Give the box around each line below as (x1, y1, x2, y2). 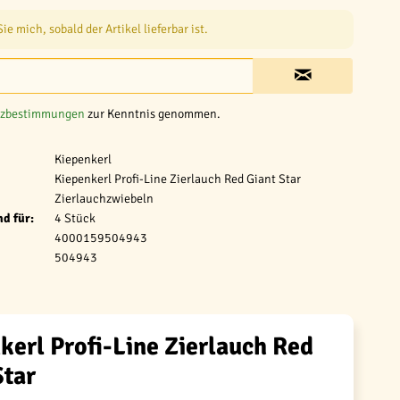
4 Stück (54, 211, 96, 226)
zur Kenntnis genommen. (85, 106, 221, 121)
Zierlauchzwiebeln (54, 191, 154, 206)
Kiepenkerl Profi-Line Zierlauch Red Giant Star (54, 171, 302, 187)
